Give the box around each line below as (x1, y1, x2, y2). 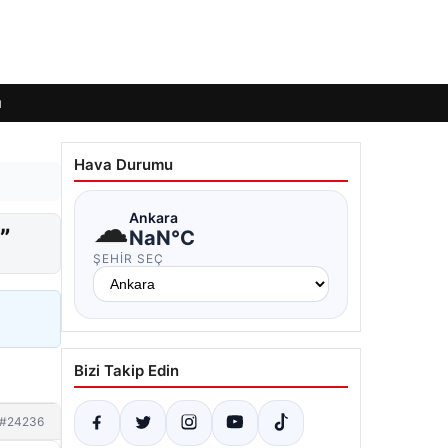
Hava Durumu (74, 155, 173, 174)
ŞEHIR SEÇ (93, 251, 164, 266)
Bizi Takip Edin (74, 361, 179, 380)
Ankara (129, 208, 178, 226)
